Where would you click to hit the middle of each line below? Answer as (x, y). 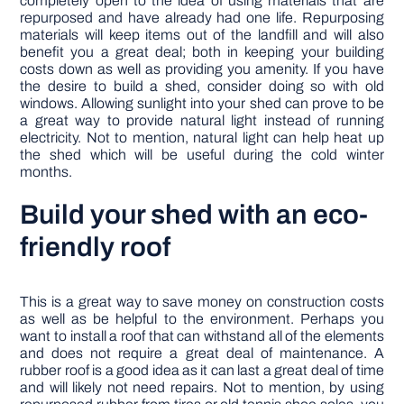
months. (46, 172)
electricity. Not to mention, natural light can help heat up (202, 138)
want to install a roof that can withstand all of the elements (202, 336)
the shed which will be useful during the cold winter (202, 155)
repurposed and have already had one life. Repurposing (202, 18)
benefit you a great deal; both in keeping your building (202, 52)
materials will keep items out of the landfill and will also (202, 35)
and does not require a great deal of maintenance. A (202, 353)
